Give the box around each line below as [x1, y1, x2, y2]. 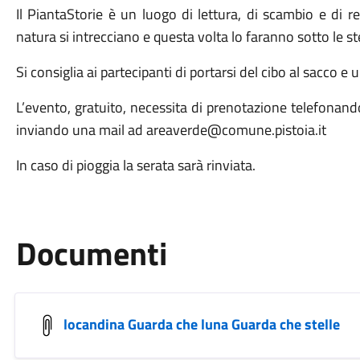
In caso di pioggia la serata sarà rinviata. [15, 154, 256, 176]
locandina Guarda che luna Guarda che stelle [63, 313, 340, 335]
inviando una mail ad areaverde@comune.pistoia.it [15, 119, 326, 141]
